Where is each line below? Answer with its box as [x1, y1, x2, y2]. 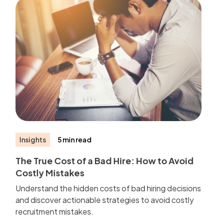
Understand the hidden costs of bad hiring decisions [15, 183, 201, 193]
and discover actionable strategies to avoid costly [15, 194, 194, 205]
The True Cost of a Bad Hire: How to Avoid [15, 155, 194, 166]
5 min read [58, 135, 92, 144]
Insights [19, 135, 46, 144]
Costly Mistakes [15, 167, 85, 178]
